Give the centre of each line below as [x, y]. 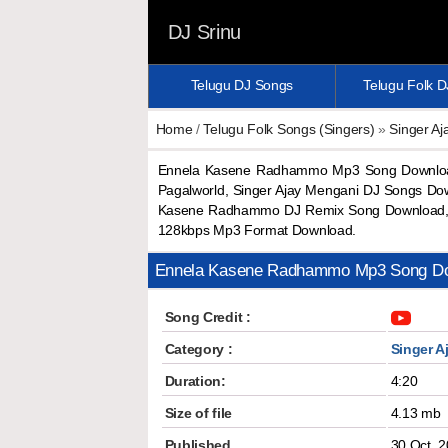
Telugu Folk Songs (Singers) [289, 129]
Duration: [195, 381]
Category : [198, 349]
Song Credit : [207, 317]
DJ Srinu [204, 32]
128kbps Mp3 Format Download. [257, 230]
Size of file [198, 413]
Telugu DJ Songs [241, 85]
